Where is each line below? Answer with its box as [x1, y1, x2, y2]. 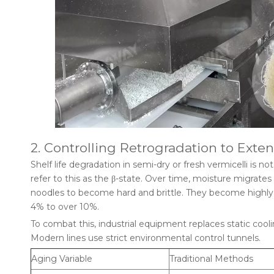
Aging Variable [31, 253, 92, 264]
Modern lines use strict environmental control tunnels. [31, 232, 261, 243]
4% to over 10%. [31, 201, 99, 212]
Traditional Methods [169, 253, 253, 264]
